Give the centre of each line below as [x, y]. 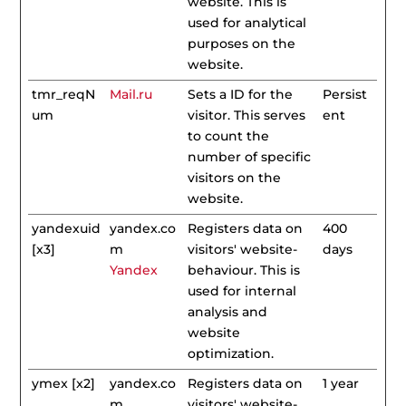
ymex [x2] [64, 383]
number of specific [250, 157]
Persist [345, 94]
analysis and [228, 312]
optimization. [231, 353]
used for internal [242, 291]
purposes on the [242, 43]
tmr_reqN [64, 94]
